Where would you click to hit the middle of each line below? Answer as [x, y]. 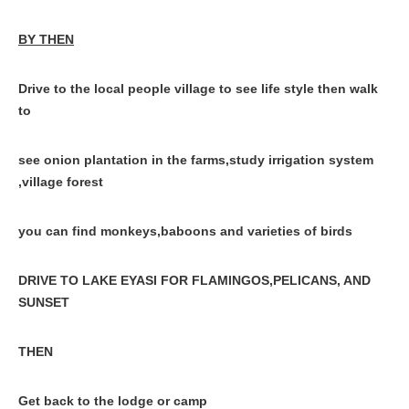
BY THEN [46, 39]
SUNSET [44, 302]
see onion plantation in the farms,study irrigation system [196, 160]
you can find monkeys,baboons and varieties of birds [185, 231]
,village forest [61, 182]
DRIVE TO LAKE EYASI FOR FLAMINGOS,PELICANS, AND [194, 280]
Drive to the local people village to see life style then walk [198, 89]
